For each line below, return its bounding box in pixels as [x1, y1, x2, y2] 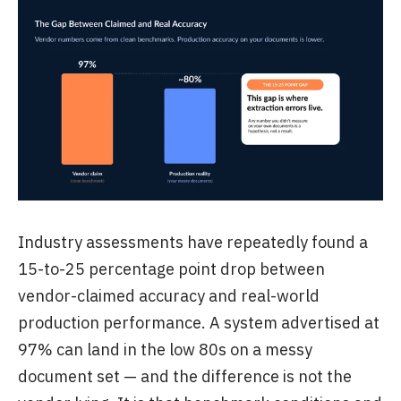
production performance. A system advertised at [18, 312, 380, 333]
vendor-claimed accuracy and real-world [18, 286, 320, 306]
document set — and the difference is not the [18, 366, 352, 387]
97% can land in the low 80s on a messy [18, 339, 312, 360]
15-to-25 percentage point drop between [18, 259, 325, 279]
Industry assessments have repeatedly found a [18, 232, 368, 252]
